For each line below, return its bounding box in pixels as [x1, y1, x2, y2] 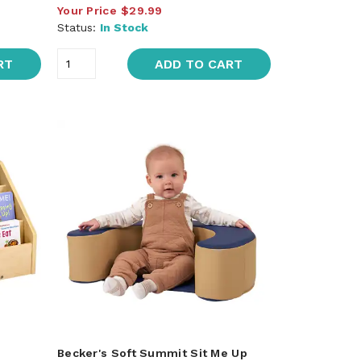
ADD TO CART [155, 56, 243, 72]
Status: [56, 20, 100, 34]
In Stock [99, 20, 148, 34]
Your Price [56, 3, 117, 17]
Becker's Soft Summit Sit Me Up [56, 346, 247, 359]
